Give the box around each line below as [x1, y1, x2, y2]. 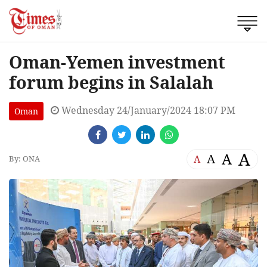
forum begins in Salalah [9, 70, 213, 94]
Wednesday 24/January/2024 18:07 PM [59, 103, 235, 117]
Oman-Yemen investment [9, 49, 225, 73]
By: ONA [9, 153, 40, 164]
